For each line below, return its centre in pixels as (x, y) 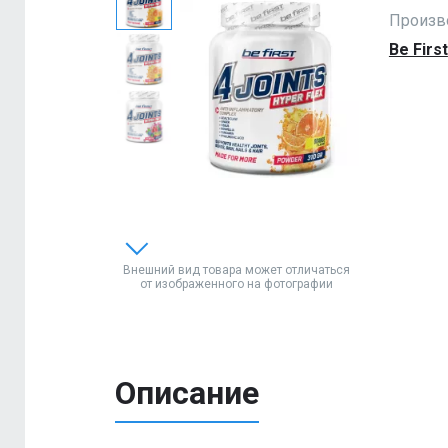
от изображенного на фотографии (237, 284)
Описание (187, 392)
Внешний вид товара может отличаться (237, 270)
